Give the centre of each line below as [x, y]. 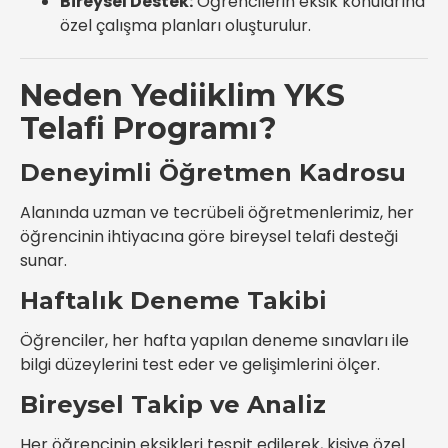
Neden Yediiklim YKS [182, 95]
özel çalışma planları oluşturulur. [185, 25]
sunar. [43, 260]
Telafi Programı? [148, 128]
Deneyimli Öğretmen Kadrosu [213, 172]
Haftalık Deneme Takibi [173, 300]
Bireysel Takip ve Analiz [173, 404]
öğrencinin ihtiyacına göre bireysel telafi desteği [209, 236]
